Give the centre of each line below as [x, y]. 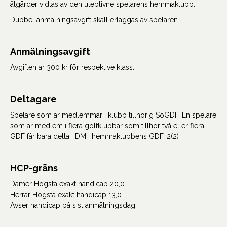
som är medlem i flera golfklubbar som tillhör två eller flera [107, 126]
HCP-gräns [34, 168]
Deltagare [33, 99]
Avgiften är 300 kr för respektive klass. [72, 67]
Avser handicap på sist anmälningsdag [73, 205]
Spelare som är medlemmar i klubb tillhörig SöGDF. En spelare [113, 115]
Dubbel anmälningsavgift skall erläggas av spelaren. [95, 20]
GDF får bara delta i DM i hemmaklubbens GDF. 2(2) [94, 136]
